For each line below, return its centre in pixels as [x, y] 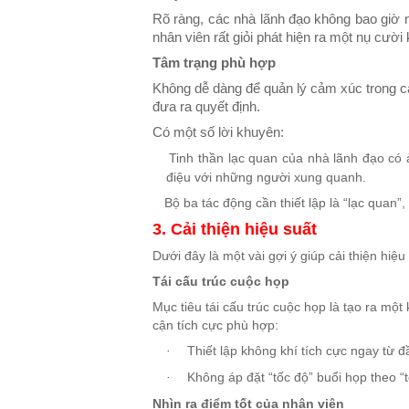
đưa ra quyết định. [206, 106]
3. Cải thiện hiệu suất [235, 229]
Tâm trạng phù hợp [214, 63]
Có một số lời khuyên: [218, 132]
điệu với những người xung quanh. [266, 177]
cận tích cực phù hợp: [215, 325]
